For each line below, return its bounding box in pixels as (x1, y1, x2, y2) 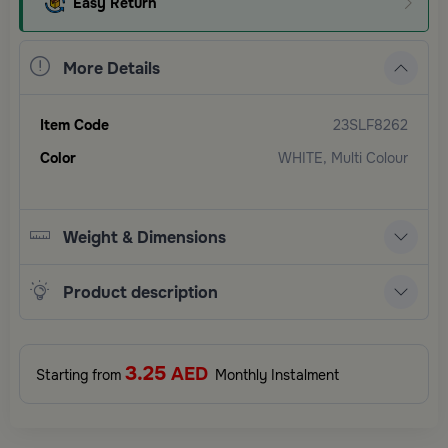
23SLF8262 (333, 116, 408, 135)
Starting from (36, 366, 125, 385)
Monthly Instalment (211, 366, 339, 385)
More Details (62, 57, 160, 79)
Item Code (40, 116, 109, 135)
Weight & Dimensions (62, 226, 226, 248)
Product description (62, 281, 218, 303)
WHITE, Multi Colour (278, 149, 408, 168)
